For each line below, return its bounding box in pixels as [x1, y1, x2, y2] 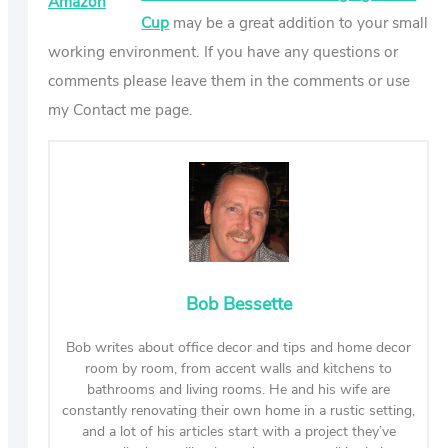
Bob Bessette [185, 291, 292, 316]
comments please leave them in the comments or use [48, 70, 410, 92]
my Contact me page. [48, 99, 193, 121]
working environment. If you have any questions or [48, 41, 398, 63]
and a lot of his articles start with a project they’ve [81, 421, 396, 441]
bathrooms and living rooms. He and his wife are [87, 379, 391, 399]
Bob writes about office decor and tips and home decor [66, 337, 412, 357]
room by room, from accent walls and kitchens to [85, 358, 393, 378]
